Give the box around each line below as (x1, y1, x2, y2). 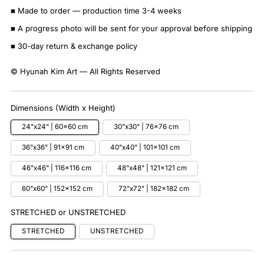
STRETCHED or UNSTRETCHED (11, 207, 126, 217)
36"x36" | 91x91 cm (22, 143, 84, 152)
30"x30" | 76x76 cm (114, 123, 179, 131)
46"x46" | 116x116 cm (22, 164, 91, 173)
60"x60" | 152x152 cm (22, 184, 93, 193)
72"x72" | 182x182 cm (118, 184, 189, 193)
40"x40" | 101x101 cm (110, 143, 180, 152)
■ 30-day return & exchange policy (11, 41, 137, 51)
